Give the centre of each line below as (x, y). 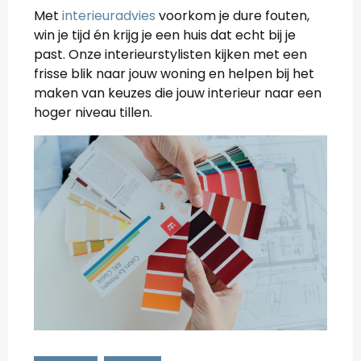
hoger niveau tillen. (93, 112)
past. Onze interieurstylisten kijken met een (170, 54)
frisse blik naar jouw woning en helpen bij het (174, 73)
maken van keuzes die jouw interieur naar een (178, 93)
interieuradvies (109, 15)
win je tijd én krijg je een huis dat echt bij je (165, 35)
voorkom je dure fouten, (232, 15)
